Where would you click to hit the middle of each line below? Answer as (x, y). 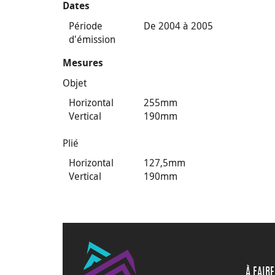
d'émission (92, 39)
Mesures (83, 63)
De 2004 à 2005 (179, 26)
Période (86, 26)
